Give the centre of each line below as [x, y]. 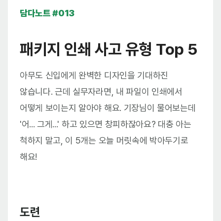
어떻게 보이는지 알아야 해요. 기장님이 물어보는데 [108, 108]
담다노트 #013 [47, 13]
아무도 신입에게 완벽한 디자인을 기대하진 [94, 75]
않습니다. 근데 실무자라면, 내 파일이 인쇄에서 [101, 92]
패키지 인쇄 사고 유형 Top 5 [109, 49]
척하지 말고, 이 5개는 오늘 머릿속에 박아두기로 [104, 141]
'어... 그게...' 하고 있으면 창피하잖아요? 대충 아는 [106, 124]
